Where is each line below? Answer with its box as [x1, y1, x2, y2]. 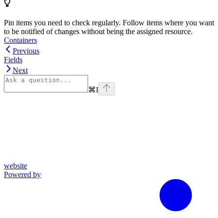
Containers [4, 36, 37, 45]
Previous [13, 47, 39, 55]
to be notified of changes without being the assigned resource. [4, 27, 193, 36]
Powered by [4, 170, 41, 179]
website [4, 162, 27, 170]
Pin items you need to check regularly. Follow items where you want [4, 18, 214, 27]
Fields [4, 55, 22, 64]
